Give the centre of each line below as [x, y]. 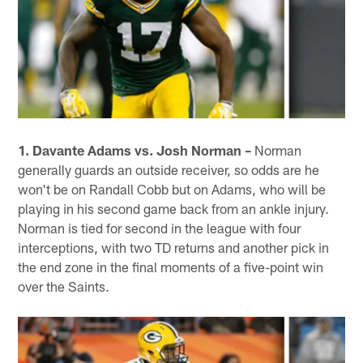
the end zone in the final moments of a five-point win [171, 266]
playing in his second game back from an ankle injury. [174, 208]
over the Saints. [64, 286]
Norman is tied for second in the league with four [160, 227]
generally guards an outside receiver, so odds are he [169, 169]
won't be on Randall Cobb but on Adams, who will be [172, 188]
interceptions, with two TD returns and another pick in [174, 247]
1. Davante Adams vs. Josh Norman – [135, 149]
